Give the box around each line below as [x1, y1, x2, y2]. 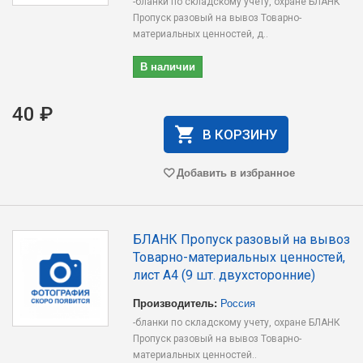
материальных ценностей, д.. [133, 28, 269, 40]
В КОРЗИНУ [202, 126, 278, 143]
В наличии [140, 58, 196, 74]
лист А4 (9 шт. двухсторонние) [133, 267, 316, 283]
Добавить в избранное [176, 164, 295, 180]
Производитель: [133, 295, 218, 310]
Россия [220, 295, 256, 310]
